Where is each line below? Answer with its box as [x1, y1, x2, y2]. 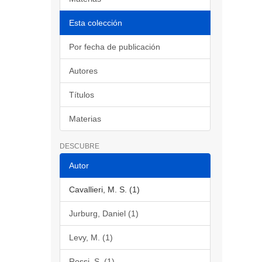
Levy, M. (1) [69, 233, 113, 242]
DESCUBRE [60, 142, 99, 150]
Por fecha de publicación [69, 42, 160, 51]
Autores [69, 66, 98, 75]
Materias [69, 114, 101, 123]
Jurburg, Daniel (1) [69, 209, 139, 218]
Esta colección [69, 18, 122, 27]
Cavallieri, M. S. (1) [69, 185, 140, 194]
